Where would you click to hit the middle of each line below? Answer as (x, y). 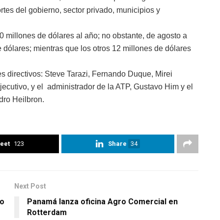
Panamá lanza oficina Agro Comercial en (102, 201)
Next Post (30, 186)
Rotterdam (47, 212)
